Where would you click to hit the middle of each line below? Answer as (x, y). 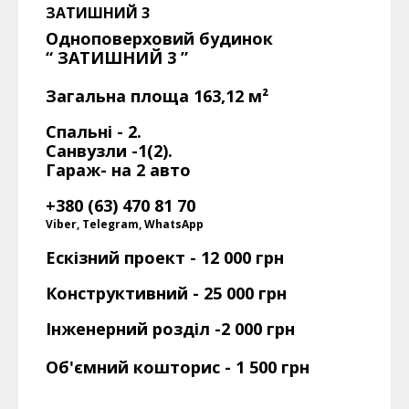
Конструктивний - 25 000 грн (166, 293)
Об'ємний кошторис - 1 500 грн (178, 367)
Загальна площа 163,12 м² (157, 95)
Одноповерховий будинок (159, 38)
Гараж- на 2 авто (118, 169)
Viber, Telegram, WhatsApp (125, 224)
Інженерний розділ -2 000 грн (170, 328)
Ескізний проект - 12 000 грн (165, 257)
